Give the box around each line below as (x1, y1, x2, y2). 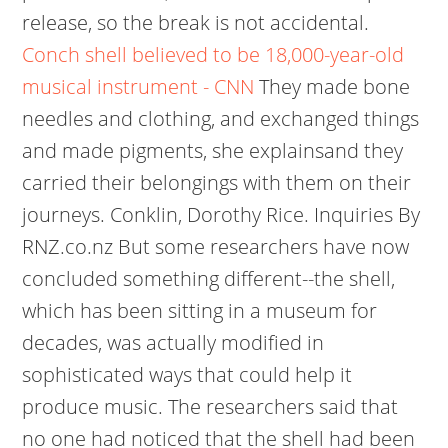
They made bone (254, 73, 411, 100)
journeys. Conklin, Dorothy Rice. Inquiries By (22, 201, 421, 228)
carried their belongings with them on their (22, 169, 412, 196)
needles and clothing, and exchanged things (22, 105, 420, 132)
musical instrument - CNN (22, 73, 255, 100)
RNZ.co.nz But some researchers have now (22, 233, 410, 260)
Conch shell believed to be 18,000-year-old (22, 41, 405, 68)
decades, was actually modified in (22, 329, 325, 356)
